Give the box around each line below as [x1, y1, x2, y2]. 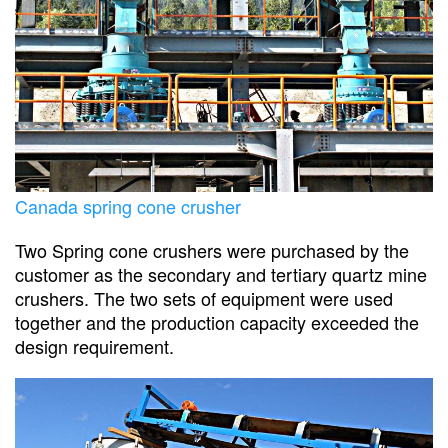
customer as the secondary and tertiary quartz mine [15, 260, 427, 287]
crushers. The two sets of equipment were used [15, 284, 393, 311]
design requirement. [15, 332, 174, 359]
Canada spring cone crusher [15, 192, 241, 219]
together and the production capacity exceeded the [15, 308, 419, 335]
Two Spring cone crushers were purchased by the [15, 236, 409, 263]
